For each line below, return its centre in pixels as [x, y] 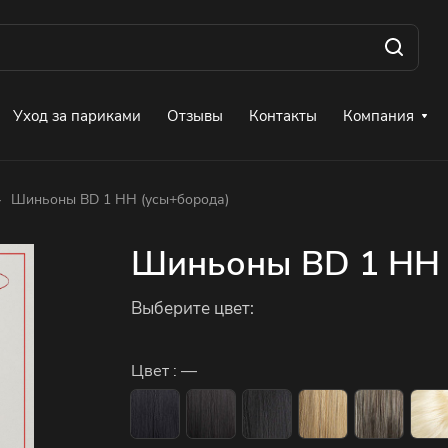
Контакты [283, 115]
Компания [378, 115]
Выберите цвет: [192, 308]
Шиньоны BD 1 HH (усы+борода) [120, 199]
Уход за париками [77, 115]
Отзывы [195, 115]
